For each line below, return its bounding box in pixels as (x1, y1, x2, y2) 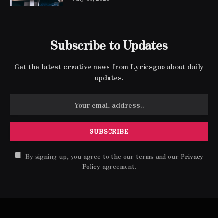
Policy (82, 161, 100, 171)
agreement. (100, 161, 136, 171)
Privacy (181, 151, 203, 161)
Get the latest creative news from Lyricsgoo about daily (14, 61, 204, 71)
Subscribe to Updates (50, 36, 168, 53)
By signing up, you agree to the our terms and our (23, 151, 181, 161)
